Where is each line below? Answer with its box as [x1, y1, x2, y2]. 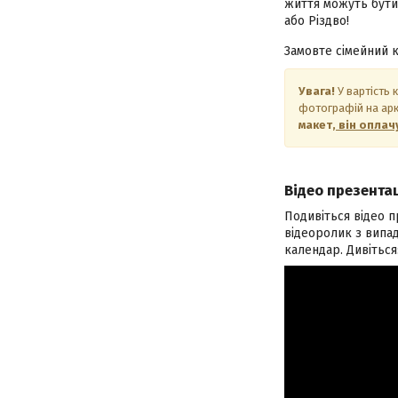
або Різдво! [284, 13, 349, 29]
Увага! [298, 84, 335, 99]
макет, [298, 118, 336, 132]
